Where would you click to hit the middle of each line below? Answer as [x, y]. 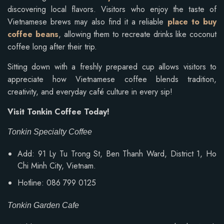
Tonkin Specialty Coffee [51, 131]
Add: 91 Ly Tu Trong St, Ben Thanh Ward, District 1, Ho [117, 153]
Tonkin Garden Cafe [44, 205]
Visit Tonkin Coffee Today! [58, 111]
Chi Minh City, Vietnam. [58, 165]
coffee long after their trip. [52, 46]
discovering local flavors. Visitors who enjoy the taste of [112, 9]
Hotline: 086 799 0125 [57, 182]
